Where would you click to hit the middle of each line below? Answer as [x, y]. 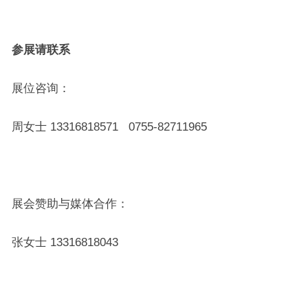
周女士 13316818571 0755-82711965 [109, 127]
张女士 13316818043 [65, 242]
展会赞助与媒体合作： [70, 204]
